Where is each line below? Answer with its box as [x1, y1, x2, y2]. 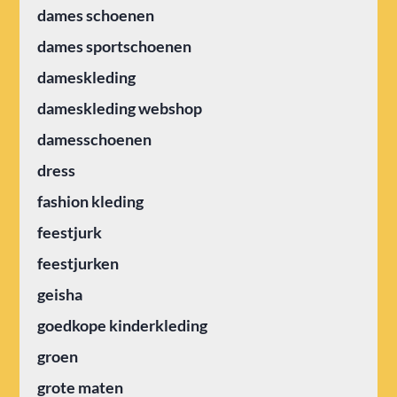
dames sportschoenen [37, 36, 192, 57]
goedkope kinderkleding [37, 315, 208, 336]
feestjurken [37, 253, 120, 274]
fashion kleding [37, 191, 144, 212]
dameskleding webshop [37, 98, 203, 119]
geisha [37, 284, 83, 305]
